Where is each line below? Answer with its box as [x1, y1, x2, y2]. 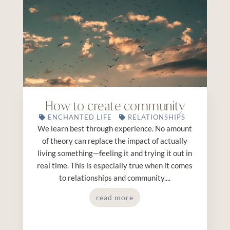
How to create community [45, 98, 185, 113]
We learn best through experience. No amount [37, 123, 193, 133]
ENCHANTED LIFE [48, 112, 112, 121]
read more [96, 193, 134, 202]
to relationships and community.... [59, 172, 171, 182]
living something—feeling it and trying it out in [37, 148, 193, 158]
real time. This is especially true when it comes [37, 160, 193, 170]
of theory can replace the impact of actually [42, 136, 188, 145]
